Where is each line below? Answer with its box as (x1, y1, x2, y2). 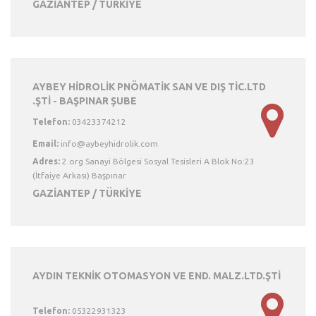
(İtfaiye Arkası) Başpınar (32, 171, 126, 180)
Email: (32, 139, 59, 148)
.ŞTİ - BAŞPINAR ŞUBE (32, 95, 137, 107)
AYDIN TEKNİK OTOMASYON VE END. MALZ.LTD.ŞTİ (32, 270, 281, 281)
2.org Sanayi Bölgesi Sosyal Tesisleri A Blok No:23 (60, 157, 255, 166)
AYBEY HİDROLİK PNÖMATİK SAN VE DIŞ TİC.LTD (32, 81, 266, 92)
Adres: (32, 157, 60, 166)
